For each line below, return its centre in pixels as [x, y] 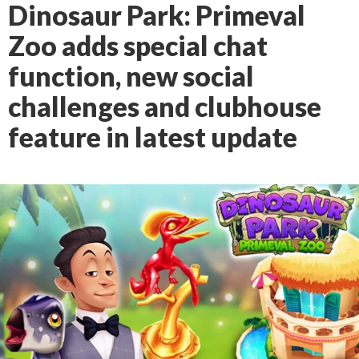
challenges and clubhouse [165, 107]
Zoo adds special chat [138, 46]
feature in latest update [153, 137]
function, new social [131, 76]
